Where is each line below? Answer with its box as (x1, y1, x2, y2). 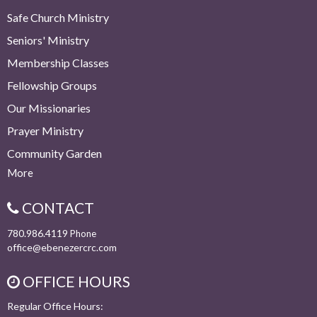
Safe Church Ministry (7, 11, 109, 24)
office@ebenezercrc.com (7, 241, 117, 253)
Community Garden (7, 146, 102, 160)
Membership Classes (7, 56, 109, 69)
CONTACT (19, 199, 94, 217)
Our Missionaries (7, 101, 91, 115)
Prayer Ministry (7, 124, 83, 137)
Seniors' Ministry (7, 33, 89, 47)
